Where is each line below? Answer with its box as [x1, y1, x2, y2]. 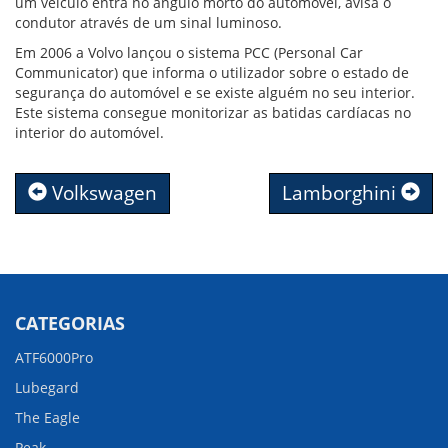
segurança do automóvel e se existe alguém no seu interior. [15, 82, 415, 102]
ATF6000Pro [15, 347, 93, 367]
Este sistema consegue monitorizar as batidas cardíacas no [15, 102, 411, 122]
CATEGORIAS [15, 310, 125, 335]
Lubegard [15, 377, 79, 397]
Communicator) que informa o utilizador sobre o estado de [15, 62, 409, 82]
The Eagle [15, 407, 80, 427]
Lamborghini [282, 179, 401, 206]
